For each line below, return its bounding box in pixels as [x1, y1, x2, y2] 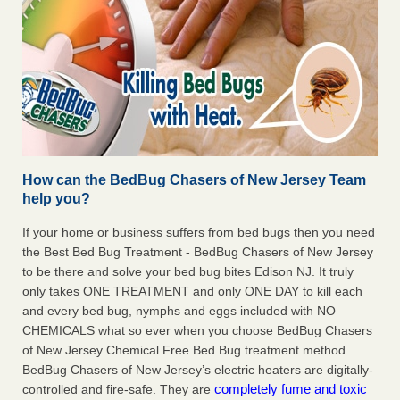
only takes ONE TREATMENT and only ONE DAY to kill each [22, 284, 362, 299]
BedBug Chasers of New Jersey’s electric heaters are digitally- [22, 362, 373, 378]
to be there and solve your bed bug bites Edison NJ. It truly [22, 264, 354, 279]
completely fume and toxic [214, 381, 367, 397]
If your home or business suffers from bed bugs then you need [22, 225, 375, 240]
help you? [22, 191, 90, 207]
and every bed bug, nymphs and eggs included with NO [22, 304, 336, 319]
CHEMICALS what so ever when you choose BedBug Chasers [22, 323, 372, 338]
